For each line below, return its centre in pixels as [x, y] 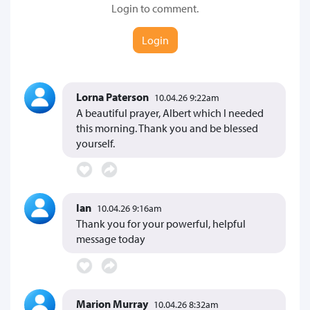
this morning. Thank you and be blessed [167, 128]
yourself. [95, 143]
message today [111, 239]
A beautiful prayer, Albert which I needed [170, 112]
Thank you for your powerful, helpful [161, 224]
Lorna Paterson [112, 97]
